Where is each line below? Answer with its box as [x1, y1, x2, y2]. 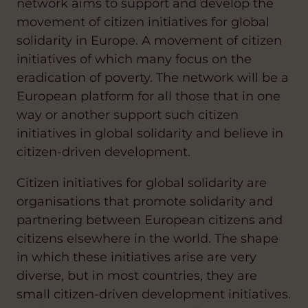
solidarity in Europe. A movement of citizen [16, 33, 282, 48]
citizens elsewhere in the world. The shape [16, 231, 278, 246]
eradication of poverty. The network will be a [16, 70, 289, 85]
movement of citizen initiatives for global [16, 14, 269, 30]
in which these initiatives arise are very [16, 250, 256, 265]
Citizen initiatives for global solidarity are [16, 175, 267, 190]
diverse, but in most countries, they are [16, 268, 257, 283]
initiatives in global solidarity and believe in [16, 126, 283, 141]
